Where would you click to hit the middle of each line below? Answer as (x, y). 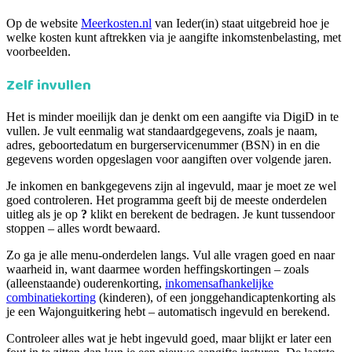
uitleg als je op (44, 214)
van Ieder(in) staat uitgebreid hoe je (240, 24)
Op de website (44, 24)
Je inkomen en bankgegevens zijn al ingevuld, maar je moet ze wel (171, 185)
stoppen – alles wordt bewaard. (83, 228)
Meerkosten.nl (116, 24)
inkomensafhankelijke (219, 283)
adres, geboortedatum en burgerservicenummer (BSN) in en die (163, 145)
